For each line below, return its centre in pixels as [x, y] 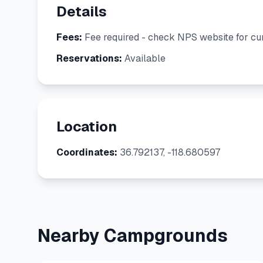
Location [87, 127]
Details [82, 11]
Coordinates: [87, 152]
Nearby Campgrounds [133, 236]
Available [144, 58]
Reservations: [89, 58]
